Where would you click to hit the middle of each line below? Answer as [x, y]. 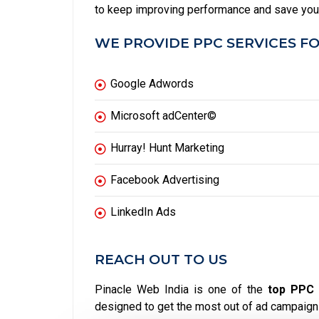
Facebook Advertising [165, 180]
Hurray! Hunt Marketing [167, 148]
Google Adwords [152, 84]
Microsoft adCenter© [163, 116]
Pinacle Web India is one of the [181, 290]
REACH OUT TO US [161, 260]
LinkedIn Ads [143, 212]
